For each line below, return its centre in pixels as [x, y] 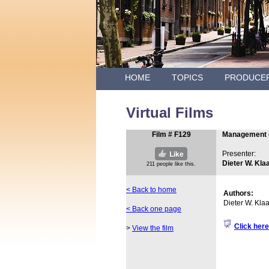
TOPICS [187, 77]
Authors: [238, 193]
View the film [153, 228]
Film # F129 [171, 134]
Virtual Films [170, 113]
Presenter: [239, 154]
